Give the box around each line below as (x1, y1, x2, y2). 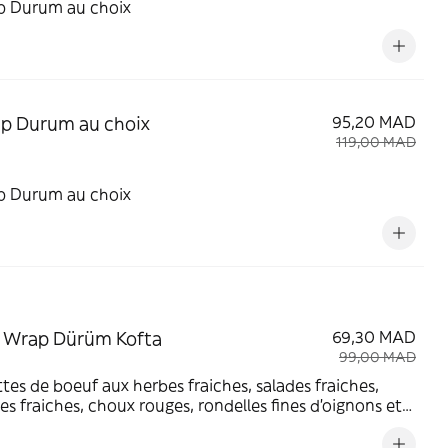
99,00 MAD (339, 348, 416, 366)
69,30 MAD (332, 327, 416, 347)
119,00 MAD (336, 133, 416, 151)
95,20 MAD (332, 112, 416, 132)
